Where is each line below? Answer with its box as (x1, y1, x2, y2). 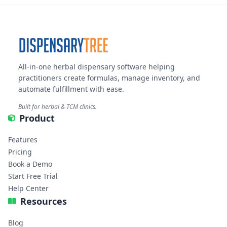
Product (19, 111, 55, 124)
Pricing (8, 146, 32, 157)
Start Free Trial (8, 171, 58, 181)
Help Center (8, 183, 49, 193)
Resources (20, 195, 67, 207)
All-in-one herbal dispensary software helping (18, 61, 175, 71)
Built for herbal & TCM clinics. (18, 102, 97, 111)
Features (8, 134, 37, 144)
